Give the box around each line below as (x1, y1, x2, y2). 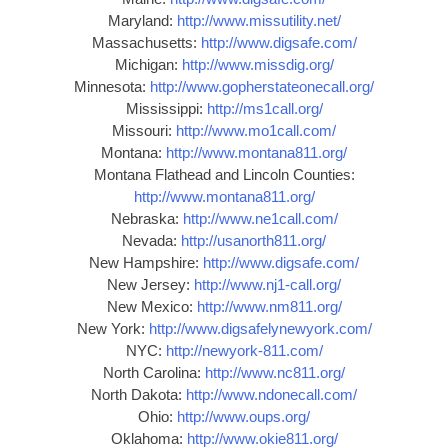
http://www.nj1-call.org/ (194, 276, 341, 294)
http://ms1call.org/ (206, 100, 323, 118)
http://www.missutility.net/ (176, 12, 341, 30)
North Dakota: (91, 386, 186, 404)
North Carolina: (103, 364, 205, 382)
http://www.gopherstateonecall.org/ (150, 78, 374, 96)
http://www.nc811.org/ (205, 364, 345, 382)
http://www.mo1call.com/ (176, 122, 336, 140)
